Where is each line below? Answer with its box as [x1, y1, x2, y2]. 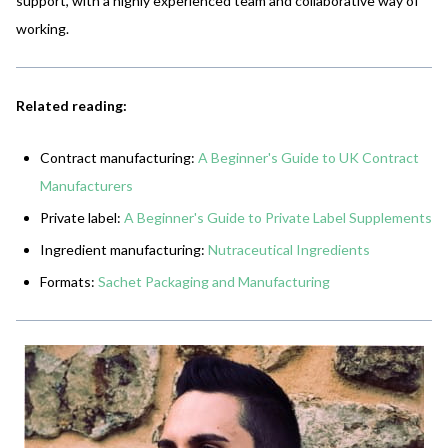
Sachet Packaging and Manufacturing [98, 272, 330, 290]
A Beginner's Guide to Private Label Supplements [124, 208, 432, 226]
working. [16, 19, 69, 37]
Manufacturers [40, 176, 133, 194]
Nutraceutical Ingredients [208, 240, 370, 258]
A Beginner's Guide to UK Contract [198, 148, 419, 166]
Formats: [40, 272, 98, 290]
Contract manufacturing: [40, 148, 198, 166]
